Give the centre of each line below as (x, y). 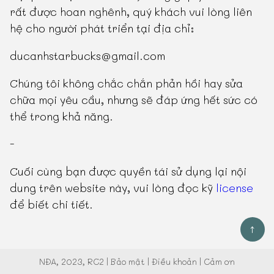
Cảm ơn (219, 261)
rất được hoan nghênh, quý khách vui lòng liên (131, 12)
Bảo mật (128, 261)
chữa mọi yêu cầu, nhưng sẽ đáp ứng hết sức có (134, 100)
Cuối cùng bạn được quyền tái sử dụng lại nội (128, 172)
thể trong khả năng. (62, 117)
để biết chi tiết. (52, 205)
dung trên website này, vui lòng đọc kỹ (113, 188)
